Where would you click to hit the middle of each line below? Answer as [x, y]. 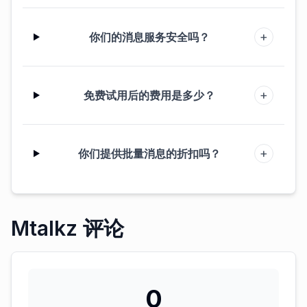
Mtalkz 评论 [67, 228]
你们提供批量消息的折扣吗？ [150, 153]
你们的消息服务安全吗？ [150, 37]
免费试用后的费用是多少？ [150, 95]
